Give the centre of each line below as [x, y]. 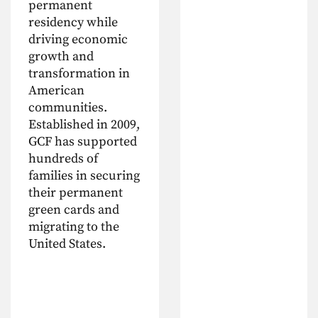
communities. [68, 107]
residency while [73, 22]
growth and [61, 56]
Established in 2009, [84, 124]
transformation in [79, 73]
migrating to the [74, 226]
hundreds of [63, 158]
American [56, 90]
